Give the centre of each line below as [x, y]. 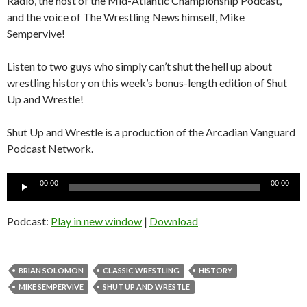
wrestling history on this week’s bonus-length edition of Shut [147, 83]
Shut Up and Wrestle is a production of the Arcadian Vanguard [151, 132]
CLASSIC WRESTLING [141, 271]
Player [21, 197]
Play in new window [96, 221]
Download [174, 221]
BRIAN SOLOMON [51, 271]
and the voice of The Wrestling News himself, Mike [126, 17]
